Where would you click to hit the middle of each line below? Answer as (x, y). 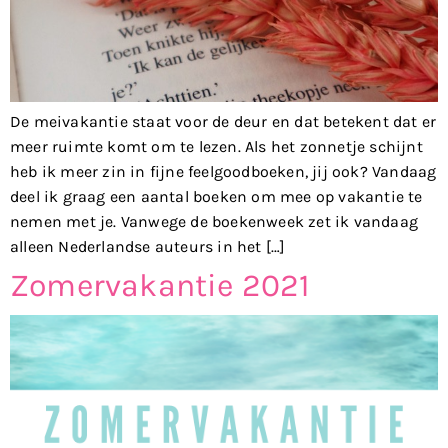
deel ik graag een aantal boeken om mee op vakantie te (216, 196)
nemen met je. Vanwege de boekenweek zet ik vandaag (214, 221)
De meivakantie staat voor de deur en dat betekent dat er (223, 121)
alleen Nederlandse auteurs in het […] (148, 246)
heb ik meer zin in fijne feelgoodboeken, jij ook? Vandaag (223, 171)
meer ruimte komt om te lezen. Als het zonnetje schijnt (216, 146)
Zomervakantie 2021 (160, 286)
